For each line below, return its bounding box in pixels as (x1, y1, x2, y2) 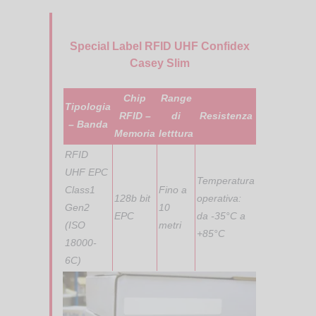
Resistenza (199, 109, 253, 121)
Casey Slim (129, 57, 190, 70)
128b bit (114, 192, 150, 204)
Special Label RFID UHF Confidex (69, 40, 250, 53)
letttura (159, 127, 193, 139)
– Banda (68, 118, 108, 130)
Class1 (65, 183, 95, 195)
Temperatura (197, 174, 255, 186)
